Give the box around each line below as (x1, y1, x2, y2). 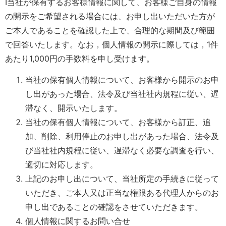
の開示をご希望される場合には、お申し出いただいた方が (5, 11, 215, 21)
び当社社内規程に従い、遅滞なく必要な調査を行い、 (25, 145, 219, 156)
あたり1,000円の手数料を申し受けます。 (5, 53, 154, 64)
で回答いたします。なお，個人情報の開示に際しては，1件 (5, 39, 218, 49)
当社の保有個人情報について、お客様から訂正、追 (25, 117, 211, 128)
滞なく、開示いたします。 (25, 103, 122, 114)
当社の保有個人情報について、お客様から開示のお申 (25, 75, 219, 85)
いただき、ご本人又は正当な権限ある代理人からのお (25, 188, 219, 198)
